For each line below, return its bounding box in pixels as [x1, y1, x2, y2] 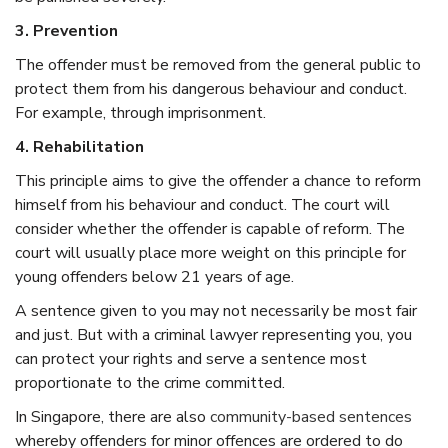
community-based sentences [210, 405, 412, 428]
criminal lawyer [154, 323, 258, 346]
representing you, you [258, 323, 412, 346]
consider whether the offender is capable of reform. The [15, 217, 405, 240]
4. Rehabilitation [15, 135, 144, 158]
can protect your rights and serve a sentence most [15, 347, 367, 370]
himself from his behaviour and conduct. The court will [15, 193, 390, 216]
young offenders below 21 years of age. [15, 265, 294, 288]
